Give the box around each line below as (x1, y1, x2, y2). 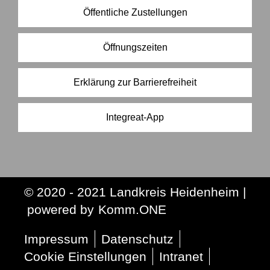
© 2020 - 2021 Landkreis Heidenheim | (24, 185, 246, 199)
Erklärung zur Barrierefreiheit (74, 77, 196, 88)
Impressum (24, 232, 89, 246)
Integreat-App (106, 112, 164, 123)
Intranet (159, 250, 203, 264)
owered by (34, 202, 94, 217)
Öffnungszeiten (102, 42, 168, 53)
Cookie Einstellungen (24, 250, 146, 264)
